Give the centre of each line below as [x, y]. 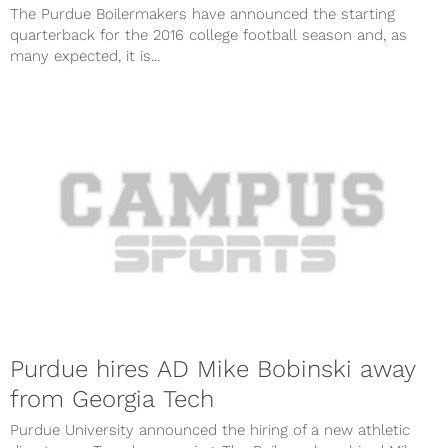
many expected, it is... [85, 55]
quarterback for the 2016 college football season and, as [208, 34]
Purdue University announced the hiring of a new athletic [210, 430]
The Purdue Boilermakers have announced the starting [202, 13]
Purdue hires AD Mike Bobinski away [213, 369]
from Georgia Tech [112, 399]
